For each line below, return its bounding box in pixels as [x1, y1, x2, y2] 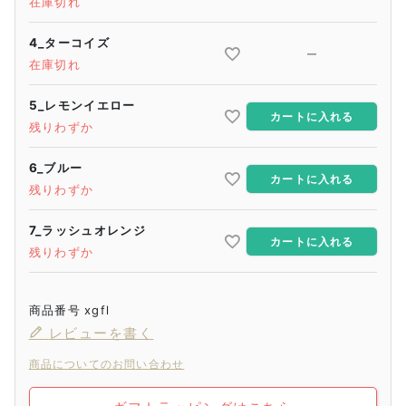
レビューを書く [48, 324, 154, 343]
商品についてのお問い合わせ [28, 357, 185, 372]
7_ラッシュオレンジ [28, 223, 147, 238]
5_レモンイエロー [28, 98, 136, 113]
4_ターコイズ [28, 35, 111, 51]
